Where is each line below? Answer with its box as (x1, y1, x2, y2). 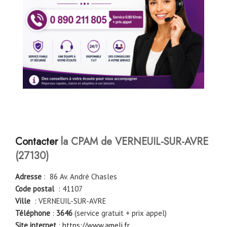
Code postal (15, 184, 54, 194)
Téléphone (15, 208, 50, 218)
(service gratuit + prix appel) (74, 208, 167, 218)
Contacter (15, 134, 58, 149)
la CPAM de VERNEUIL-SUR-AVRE (58, 134, 208, 149)
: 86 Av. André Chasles (42, 172, 117, 182)
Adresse (15, 172, 42, 182)
